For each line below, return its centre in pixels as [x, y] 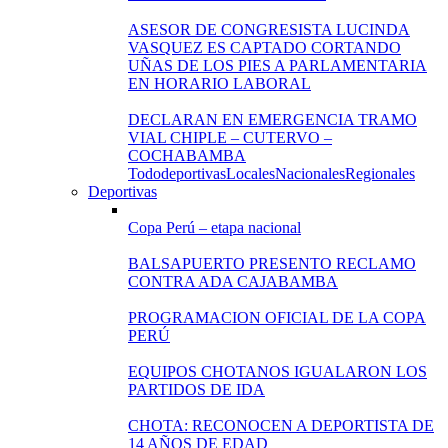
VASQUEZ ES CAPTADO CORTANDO [264, 47]
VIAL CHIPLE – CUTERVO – [230, 137]
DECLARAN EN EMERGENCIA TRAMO [272, 119]
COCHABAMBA [187, 155]
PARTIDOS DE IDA [196, 389]
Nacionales [310, 173]
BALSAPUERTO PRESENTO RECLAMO [272, 263]
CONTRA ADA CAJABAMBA [233, 281]
